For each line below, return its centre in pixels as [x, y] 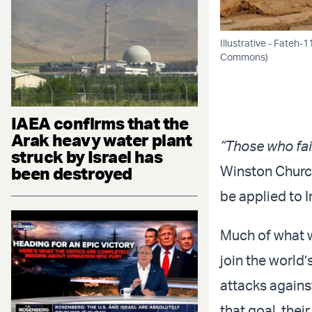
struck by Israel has [87, 156]
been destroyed [72, 173]
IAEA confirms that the [100, 123]
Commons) [244, 56]
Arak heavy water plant [102, 140]
